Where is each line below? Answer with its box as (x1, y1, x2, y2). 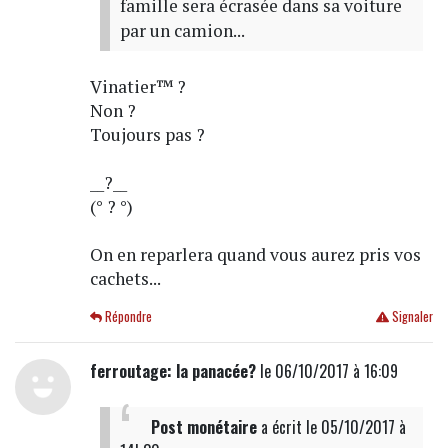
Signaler (388, 306, 433, 326)
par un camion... (119, 18, 245, 42)
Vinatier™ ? (89, 74, 186, 98)
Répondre (102, 306, 153, 326)
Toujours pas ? (89, 122, 205, 146)
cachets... (89, 266, 161, 290)
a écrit (256, 414, 306, 439)
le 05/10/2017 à (305, 414, 406, 439)
